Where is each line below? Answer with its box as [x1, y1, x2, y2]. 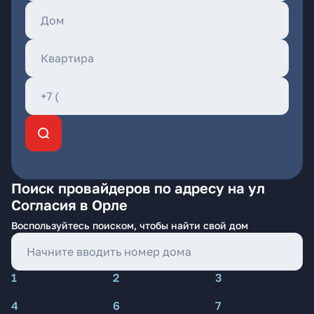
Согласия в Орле [11, 196, 128, 213]
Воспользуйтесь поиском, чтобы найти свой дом [11, 219, 248, 231]
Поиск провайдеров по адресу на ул [11, 179, 265, 196]
